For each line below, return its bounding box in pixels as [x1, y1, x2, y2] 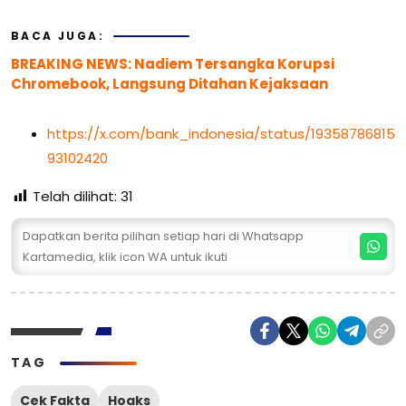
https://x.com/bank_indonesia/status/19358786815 [47, 124, 395, 143]
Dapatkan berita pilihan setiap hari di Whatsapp [23, 227, 304, 245]
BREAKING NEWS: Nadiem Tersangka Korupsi [11, 54, 334, 73]
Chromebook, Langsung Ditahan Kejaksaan [11, 74, 328, 93]
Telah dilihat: [33, 187, 117, 206]
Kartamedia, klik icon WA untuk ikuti [23, 248, 227, 266]
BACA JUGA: [11, 28, 104, 43]
